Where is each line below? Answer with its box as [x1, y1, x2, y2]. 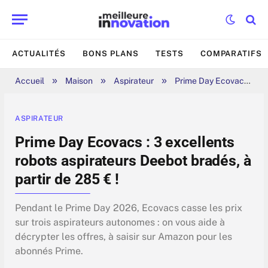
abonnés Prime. [15, 245, 83, 257]
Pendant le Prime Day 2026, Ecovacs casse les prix [15, 202, 242, 214]
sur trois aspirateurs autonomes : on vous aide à [15, 217, 225, 229]
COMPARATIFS [200, 49, 262, 58]
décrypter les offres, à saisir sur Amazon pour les [15, 231, 232, 243]
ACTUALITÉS [12, 49, 66, 58]
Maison [65, 76, 93, 86]
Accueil [15, 76, 44, 86]
